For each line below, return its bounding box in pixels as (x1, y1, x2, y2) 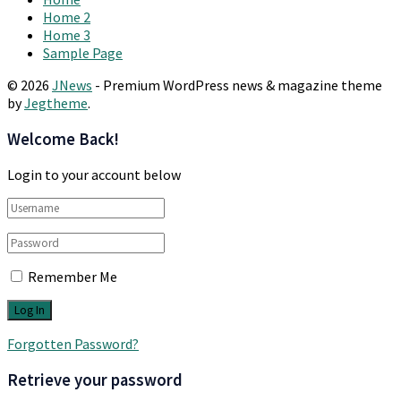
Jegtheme (24, 93, 88, 112)
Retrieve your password (7, 369, 183, 390)
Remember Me (28, 268, 117, 286)
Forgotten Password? (7, 335, 139, 354)
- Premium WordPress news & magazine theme (92, 75, 382, 94)
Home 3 (43, 25, 90, 44)
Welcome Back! (7, 128, 119, 149)
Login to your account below (7, 166, 181, 184)
